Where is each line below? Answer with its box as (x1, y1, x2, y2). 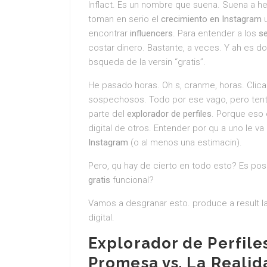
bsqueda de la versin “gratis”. (88, 57, 206, 67)
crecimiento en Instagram (161, 14, 262, 24)
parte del (88, 108, 127, 119)
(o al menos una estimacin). (128, 137, 242, 148)
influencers (130, 28, 173, 39)
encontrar (88, 28, 130, 39)
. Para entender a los (173, 28, 259, 39)
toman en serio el (88, 14, 161, 24)
